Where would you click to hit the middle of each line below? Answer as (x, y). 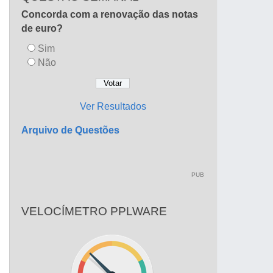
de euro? (42, 28)
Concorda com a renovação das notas (110, 14)
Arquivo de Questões (70, 130)
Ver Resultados (113, 106)
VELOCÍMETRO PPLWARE (94, 211)
